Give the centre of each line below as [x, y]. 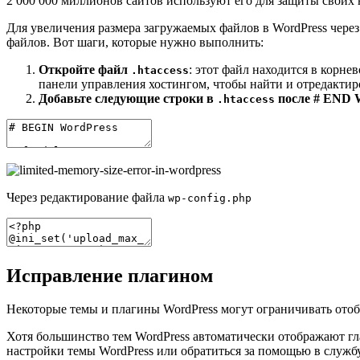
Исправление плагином [110, 275]
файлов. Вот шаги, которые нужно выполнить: [135, 42]
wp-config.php [210, 198]
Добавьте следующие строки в [128, 98]
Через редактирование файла [87, 197]
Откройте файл [85, 69]
